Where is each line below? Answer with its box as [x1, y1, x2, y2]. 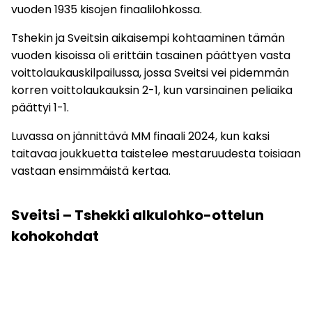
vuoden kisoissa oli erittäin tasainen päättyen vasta [11, 47, 290, 64]
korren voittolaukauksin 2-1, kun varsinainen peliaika [11, 82, 292, 99]
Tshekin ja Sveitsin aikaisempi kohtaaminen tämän [11, 30, 285, 47]
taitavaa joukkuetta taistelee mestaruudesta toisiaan [11, 146, 301, 162]
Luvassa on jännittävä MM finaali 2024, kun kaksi [11, 128, 270, 145]
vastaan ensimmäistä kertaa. [11, 163, 171, 180]
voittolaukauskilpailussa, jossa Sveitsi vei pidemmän [11, 65, 289, 81]
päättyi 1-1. [11, 100, 69, 116]
